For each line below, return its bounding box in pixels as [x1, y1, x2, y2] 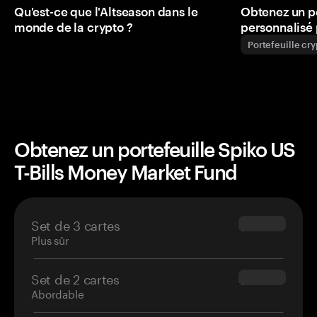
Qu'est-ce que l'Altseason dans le [14, 4, 198, 19]
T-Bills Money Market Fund [14, 161, 237, 184]
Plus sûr [31, 231, 69, 248]
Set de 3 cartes [31, 214, 120, 234]
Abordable [31, 284, 84, 302]
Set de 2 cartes [31, 267, 120, 288]
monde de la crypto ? [14, 20, 133, 35]
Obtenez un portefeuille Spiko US [14, 138, 295, 161]
